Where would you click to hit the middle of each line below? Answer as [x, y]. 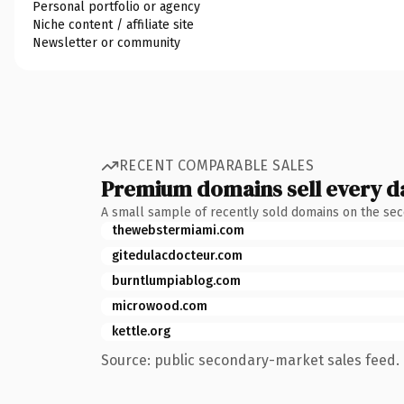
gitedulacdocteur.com [177, 255]
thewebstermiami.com [178, 230]
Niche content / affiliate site [113, 24]
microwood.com [160, 306]
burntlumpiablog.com [176, 280]
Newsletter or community [106, 42]
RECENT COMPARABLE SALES [217, 165]
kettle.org [141, 331]
